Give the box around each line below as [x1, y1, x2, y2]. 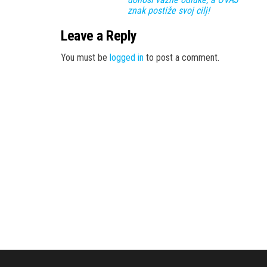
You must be [61, 51, 110, 63]
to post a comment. [144, 51, 219, 63]
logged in [110, 51, 144, 63]
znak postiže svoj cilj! [128, 4, 210, 16]
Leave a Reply [61, 27, 137, 44]
